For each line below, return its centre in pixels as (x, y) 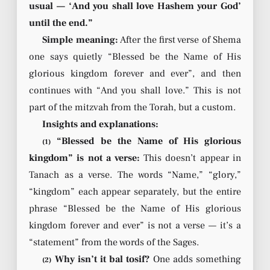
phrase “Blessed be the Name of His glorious (135, 209)
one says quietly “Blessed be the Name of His (135, 57)
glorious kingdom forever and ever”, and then (135, 74)
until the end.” (61, 23)
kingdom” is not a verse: (84, 158)
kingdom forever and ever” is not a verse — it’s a (135, 226)
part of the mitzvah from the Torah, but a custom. (132, 108)
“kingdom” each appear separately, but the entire (135, 192)
